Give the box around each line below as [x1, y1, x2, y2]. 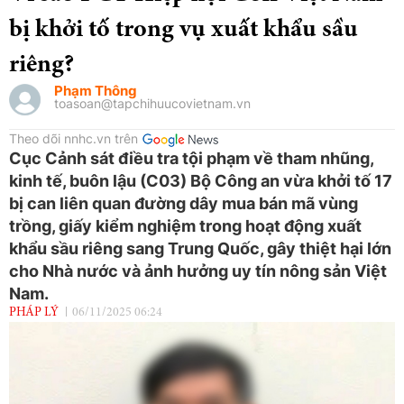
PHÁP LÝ [9, 306, 59, 319]
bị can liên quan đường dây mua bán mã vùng [9, 193, 358, 213]
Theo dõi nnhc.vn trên [9, 130, 138, 146]
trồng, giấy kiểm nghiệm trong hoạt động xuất [9, 216, 362, 235]
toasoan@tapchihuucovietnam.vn [54, 95, 251, 111]
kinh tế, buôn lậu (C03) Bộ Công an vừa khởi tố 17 [9, 170, 392, 190]
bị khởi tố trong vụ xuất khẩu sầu [9, 17, 358, 43]
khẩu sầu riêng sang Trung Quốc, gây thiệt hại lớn [9, 238, 391, 258]
